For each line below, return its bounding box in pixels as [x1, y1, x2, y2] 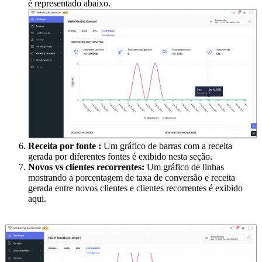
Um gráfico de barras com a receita [104, 140, 232, 151]
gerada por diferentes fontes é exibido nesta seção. [28, 151, 212, 161]
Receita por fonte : [28, 140, 104, 151]
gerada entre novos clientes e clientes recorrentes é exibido [28, 182, 243, 193]
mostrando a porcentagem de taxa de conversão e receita [28, 172, 235, 182]
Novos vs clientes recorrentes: [28, 161, 147, 172]
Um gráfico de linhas [147, 161, 224, 172]
